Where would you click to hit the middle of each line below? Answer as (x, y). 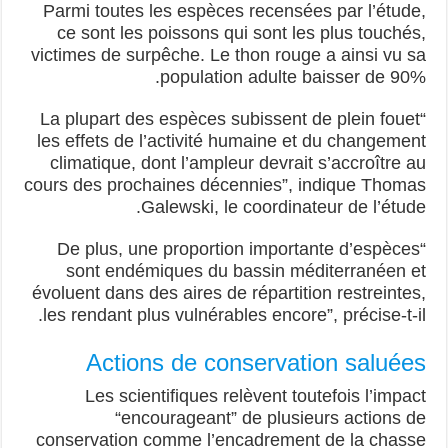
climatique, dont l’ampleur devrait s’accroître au (239, 163)
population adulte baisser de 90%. (294, 77)
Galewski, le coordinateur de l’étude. (285, 207)
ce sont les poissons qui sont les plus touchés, (243, 33)
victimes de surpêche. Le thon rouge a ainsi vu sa (230, 55)
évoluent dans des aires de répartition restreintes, (230, 293)
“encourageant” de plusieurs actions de (272, 418)
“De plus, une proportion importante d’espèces (240, 249)
